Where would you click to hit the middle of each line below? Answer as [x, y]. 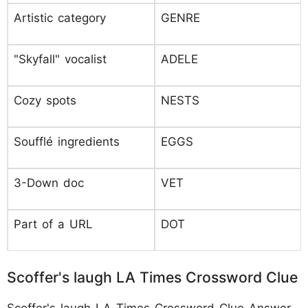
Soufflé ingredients [67, 142]
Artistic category [60, 18]
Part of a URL [53, 224]
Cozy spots [45, 100]
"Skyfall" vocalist [60, 59]
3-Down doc [49, 183]
